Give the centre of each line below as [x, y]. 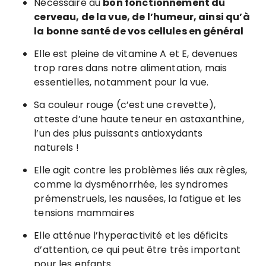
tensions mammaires [84, 213]
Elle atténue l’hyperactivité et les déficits [131, 236]
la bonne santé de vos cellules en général [139, 31]
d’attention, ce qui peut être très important [137, 250]
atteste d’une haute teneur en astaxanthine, [139, 119]
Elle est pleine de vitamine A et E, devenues [136, 54]
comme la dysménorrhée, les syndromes [131, 185]
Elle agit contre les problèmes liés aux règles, [141, 170]
